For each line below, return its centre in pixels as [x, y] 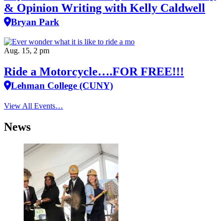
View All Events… [34, 106]
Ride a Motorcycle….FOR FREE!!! [94, 72]
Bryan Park [35, 22]
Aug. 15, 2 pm [27, 51]
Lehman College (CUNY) [62, 86]
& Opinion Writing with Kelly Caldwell [105, 8]
